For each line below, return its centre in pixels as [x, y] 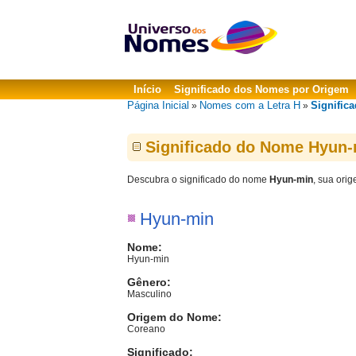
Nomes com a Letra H [250, 105]
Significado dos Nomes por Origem [261, 89]
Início [147, 89]
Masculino [149, 294]
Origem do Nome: [174, 317]
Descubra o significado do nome [198, 180]
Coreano [146, 329]
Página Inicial [158, 105]
